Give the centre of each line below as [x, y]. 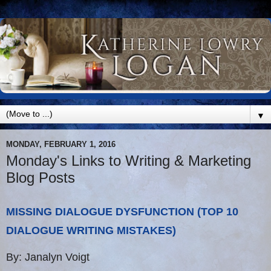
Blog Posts [41, 178]
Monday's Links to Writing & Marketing [129, 161]
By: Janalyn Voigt [48, 257]
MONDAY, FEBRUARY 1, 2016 [61, 144]
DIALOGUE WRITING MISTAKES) [91, 231]
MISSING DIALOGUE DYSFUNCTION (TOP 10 [122, 212]
